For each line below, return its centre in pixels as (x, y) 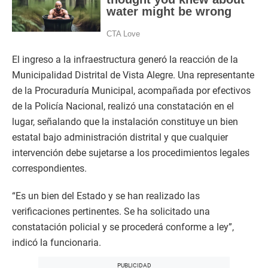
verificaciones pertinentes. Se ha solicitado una (111, 212)
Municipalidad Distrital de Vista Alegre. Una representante (133, 75)
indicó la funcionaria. (57, 243)
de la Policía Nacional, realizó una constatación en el (123, 106)
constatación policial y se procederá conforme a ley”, (123, 227)
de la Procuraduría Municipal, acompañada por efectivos (131, 91)
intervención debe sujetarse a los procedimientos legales (131, 153)
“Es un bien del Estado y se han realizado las (106, 196)
